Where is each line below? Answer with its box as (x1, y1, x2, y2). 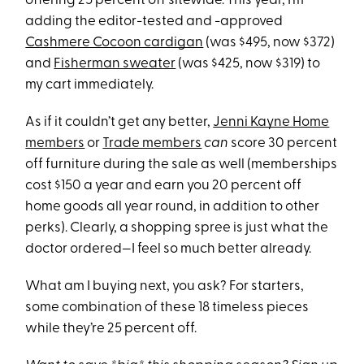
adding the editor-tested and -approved (25, 14, 284, 28)
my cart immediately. (25, 77, 154, 92)
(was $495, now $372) (203, 35, 336, 50)
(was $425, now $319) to (175, 56, 321, 71)
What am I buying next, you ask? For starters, (25, 279, 305, 293)
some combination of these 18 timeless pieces (25, 300, 310, 314)
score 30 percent (228, 136, 338, 150)
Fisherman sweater (54, 56, 176, 71)
